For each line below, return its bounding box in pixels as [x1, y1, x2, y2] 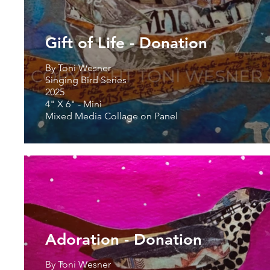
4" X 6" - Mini [45, 98, 104, 110]
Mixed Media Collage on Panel [45, 110, 178, 122]
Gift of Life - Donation [45, 33, 207, 52]
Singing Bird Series [45, 74, 127, 86]
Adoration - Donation [45, 230, 202, 249]
